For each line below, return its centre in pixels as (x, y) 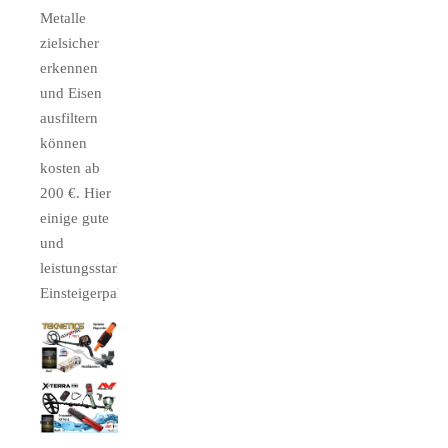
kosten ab (70, 167)
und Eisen (71, 92)
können (63, 142)
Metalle (63, 17)
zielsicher (69, 42)
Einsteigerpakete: (93, 292)
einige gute (74, 217)
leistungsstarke (86, 267)
